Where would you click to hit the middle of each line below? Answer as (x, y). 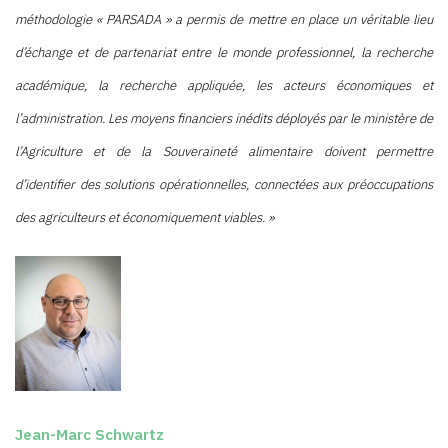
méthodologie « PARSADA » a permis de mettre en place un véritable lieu (224, 19)
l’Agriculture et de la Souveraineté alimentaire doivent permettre (224, 151)
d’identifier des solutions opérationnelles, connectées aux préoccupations (224, 184)
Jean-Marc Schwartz (89, 434)
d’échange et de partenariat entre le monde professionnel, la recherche (224, 52)
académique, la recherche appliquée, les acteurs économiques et (224, 85)
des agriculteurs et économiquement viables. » (144, 217)
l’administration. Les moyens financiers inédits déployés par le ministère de (224, 118)
